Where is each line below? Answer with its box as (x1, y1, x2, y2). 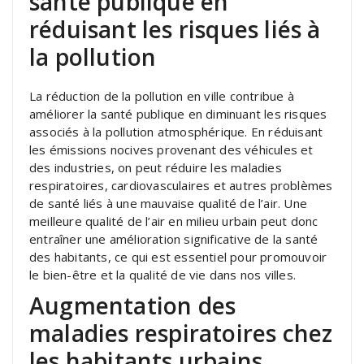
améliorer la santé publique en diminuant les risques (29, 105, 327, 122)
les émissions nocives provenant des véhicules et (29, 141, 314, 158)
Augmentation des (29, 289, 236, 321)
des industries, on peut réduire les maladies (29, 158, 282, 175)
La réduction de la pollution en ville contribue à (29, 87, 294, 104)
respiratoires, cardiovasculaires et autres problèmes (29, 176, 333, 193)
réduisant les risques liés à (29, 13, 321, 45)
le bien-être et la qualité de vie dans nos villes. (29, 266, 297, 283)
